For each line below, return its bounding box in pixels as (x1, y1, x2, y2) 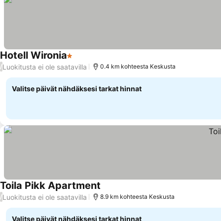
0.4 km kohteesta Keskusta (100, 63, 176, 70)
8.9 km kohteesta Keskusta (100, 193, 175, 200)
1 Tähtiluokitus (67, 56, 120, 66)
